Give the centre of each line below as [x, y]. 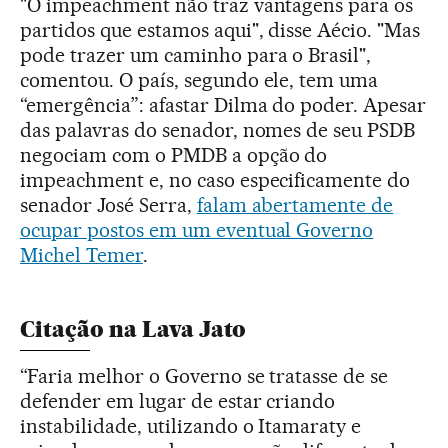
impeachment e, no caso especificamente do [215, 180]
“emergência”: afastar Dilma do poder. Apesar [223, 105]
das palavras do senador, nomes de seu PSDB [218, 130]
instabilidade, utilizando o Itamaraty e [191, 426]
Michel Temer [81, 255]
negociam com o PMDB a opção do [174, 155]
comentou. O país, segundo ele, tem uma [199, 80]
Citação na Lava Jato [133, 330]
